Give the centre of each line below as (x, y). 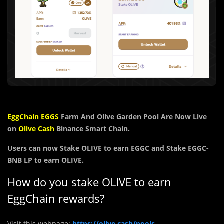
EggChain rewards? (56, 199)
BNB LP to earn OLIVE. (46, 160)
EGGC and (148, 148)
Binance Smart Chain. (93, 129)
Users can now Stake (44, 148)
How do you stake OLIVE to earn (89, 182)
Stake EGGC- (187, 148)
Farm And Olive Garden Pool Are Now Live (133, 117)
